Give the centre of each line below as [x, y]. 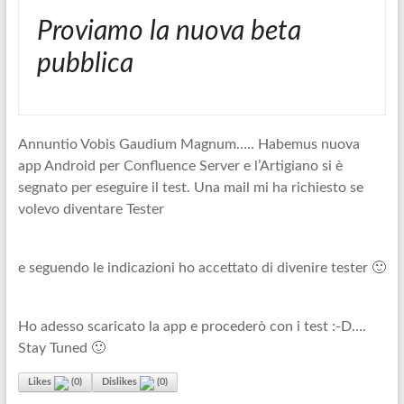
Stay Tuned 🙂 [61, 348]
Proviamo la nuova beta [169, 32]
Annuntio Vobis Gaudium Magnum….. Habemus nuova [188, 144]
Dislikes [119, 382]
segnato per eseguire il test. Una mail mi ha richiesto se [190, 188]
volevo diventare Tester [91, 209]
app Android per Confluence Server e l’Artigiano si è [180, 166]
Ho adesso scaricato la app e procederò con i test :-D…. [192, 326]
